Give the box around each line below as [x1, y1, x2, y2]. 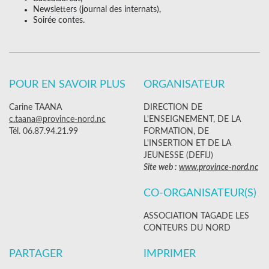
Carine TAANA [9, 103, 62, 112]
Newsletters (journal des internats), [33, 5, 161, 14]
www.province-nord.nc [179, 163, 258, 172]
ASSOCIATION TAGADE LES [144, 212, 249, 220]
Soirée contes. [33, 16, 85, 25]
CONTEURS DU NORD [144, 224, 231, 232]
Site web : [144, 163, 179, 172]
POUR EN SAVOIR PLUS [9, 79, 125, 90]
